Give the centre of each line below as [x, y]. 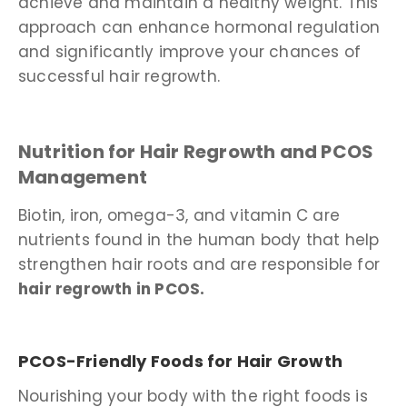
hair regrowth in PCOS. [112, 289]
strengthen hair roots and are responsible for [199, 265]
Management [83, 178]
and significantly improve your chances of [190, 51]
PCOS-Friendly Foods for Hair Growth [180, 361]
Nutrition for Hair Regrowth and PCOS [196, 152]
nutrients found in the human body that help [199, 240]
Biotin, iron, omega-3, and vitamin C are [179, 216]
